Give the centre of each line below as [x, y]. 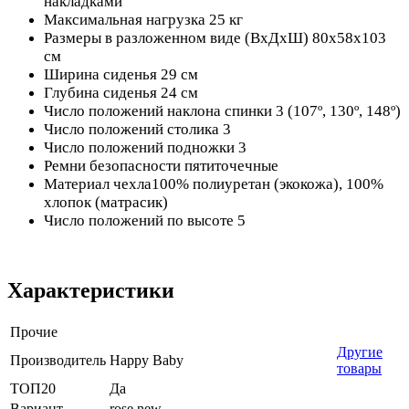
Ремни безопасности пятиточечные [161, 165]
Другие [360, 352]
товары [359, 369]
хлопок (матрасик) [106, 202]
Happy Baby [147, 361]
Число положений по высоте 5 [145, 220]
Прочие [34, 332]
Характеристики [91, 291]
